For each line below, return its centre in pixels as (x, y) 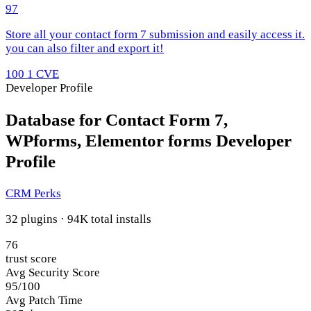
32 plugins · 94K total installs (78, 219)
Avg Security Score (53, 273)
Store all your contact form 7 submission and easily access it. (155, 35)
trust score (31, 259)
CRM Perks (33, 194)
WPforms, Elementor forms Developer (149, 141)
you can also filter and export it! (85, 49)
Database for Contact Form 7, (117, 120)
